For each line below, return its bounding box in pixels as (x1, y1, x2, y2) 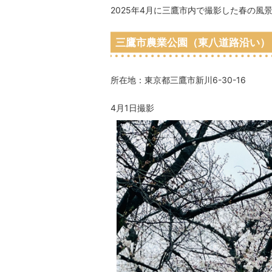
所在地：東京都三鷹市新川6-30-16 (110, 75, 246, 85)
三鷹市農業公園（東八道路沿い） (115, 36, 270, 49)
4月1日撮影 (110, 103, 154, 113)
